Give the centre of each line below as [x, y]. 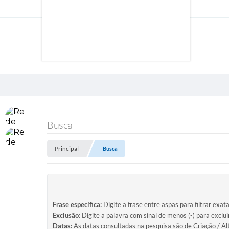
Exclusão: [66, 215]
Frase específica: [77, 204]
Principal [67, 148]
